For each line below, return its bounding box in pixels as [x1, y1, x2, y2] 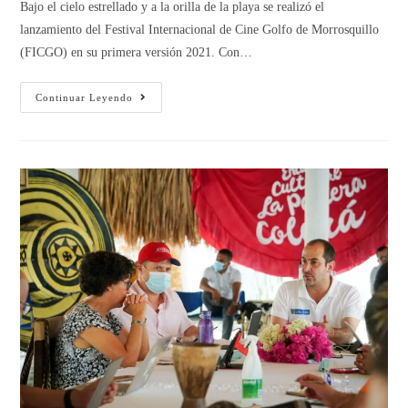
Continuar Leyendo [36, 92, 134, 104]
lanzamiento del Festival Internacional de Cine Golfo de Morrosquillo [20, 23, 380, 37]
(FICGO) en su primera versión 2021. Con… [20, 46, 253, 60]
